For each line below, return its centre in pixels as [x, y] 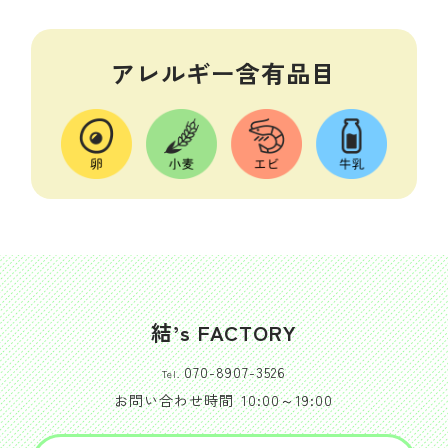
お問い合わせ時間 [174, 400]
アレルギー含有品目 [224, 72]
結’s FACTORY [223, 332]
